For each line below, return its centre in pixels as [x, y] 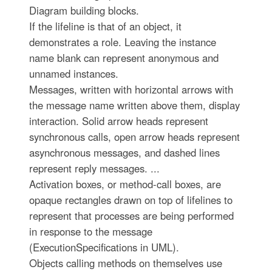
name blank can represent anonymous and [124, 57]
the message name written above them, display [134, 105]
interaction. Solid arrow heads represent [118, 121]
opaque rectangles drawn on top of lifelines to [131, 199]
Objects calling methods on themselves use [125, 263]
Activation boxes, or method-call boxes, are [125, 184]
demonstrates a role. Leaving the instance [122, 42]
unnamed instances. [73, 73]
